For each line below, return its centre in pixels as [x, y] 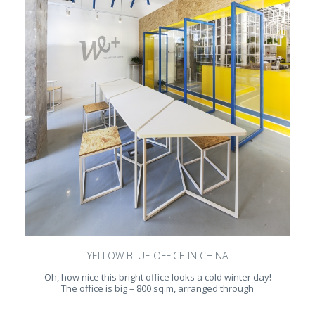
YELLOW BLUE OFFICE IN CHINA [157, 255]
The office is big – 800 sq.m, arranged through [157, 289]
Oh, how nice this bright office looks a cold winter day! [157, 277]
